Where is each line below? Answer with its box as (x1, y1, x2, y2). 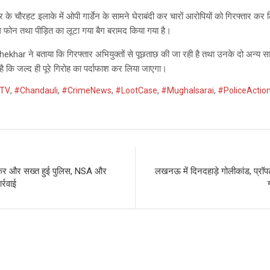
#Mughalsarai (161, 86, 215, 96)
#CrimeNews (61, 86, 112, 96)
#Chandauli (14, 86, 58, 96)
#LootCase (115, 86, 158, 96)
